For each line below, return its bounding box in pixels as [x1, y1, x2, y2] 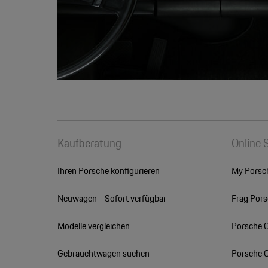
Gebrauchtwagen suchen [57, 246, 150, 261]
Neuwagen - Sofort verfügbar [57, 191, 166, 206]
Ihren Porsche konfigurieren [57, 163, 160, 179]
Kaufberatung [57, 133, 121, 153]
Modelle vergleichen [57, 218, 130, 234]
